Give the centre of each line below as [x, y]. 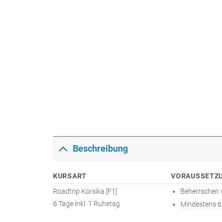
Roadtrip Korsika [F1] [85, 191]
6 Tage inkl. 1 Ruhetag [86, 204]
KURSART [70, 176]
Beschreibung [101, 149]
